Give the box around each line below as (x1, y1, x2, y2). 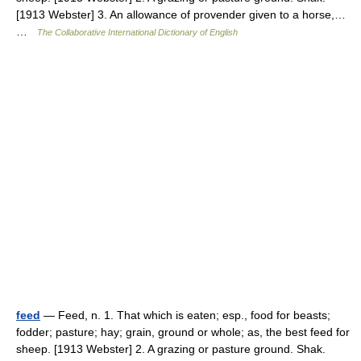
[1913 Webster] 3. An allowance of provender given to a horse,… (16, 8, 346, 21)
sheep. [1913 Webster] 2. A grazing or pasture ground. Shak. (16, 342, 326, 355)
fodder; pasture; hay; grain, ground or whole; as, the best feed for (16, 326, 350, 338)
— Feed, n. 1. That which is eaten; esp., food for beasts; (40, 309, 330, 322)
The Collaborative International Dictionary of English (37, 27, 238, 37)
